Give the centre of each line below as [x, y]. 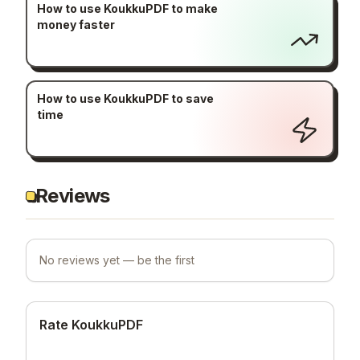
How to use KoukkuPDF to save [125, 99]
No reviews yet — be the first [117, 260]
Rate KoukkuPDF [91, 324]
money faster [76, 25]
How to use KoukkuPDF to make [127, 9]
